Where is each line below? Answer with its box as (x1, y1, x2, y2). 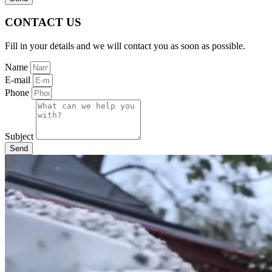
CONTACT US (5, 16, 81, 29)
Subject (5, 131, 36, 142)
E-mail (5, 75, 33, 86)
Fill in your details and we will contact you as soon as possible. (5, 41, 245, 52)
